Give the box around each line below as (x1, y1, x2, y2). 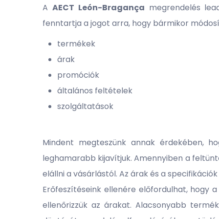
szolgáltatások (57, 101, 113, 112)
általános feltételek (57, 85, 132, 96)
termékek (57, 38, 95, 49)
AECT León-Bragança (52, 2, 145, 13)
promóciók (57, 69, 99, 81)
